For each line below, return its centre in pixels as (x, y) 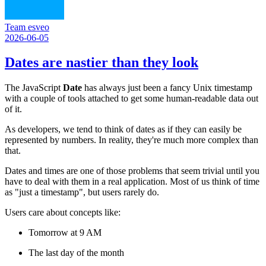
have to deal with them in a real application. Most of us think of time (132, 182)
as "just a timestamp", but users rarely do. (82, 192)
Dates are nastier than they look (102, 63)
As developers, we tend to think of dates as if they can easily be (123, 129)
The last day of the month (76, 253)
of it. (13, 109)
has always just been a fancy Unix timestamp (167, 88)
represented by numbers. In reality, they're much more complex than (132, 140)
